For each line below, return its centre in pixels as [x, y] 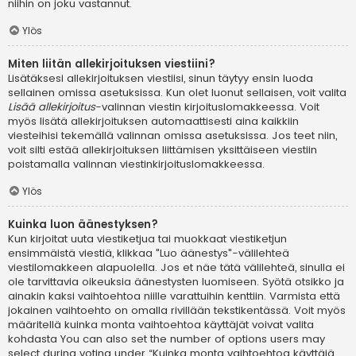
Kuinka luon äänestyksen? [83, 224]
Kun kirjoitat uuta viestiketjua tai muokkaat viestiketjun [147, 238]
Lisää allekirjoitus [52, 107]
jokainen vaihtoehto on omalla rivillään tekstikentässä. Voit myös [177, 310]
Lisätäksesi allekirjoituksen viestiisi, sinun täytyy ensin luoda [161, 79]
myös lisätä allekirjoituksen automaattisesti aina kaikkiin [153, 122]
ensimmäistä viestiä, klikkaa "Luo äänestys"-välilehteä [149, 253]
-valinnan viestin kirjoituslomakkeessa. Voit [207, 107]
